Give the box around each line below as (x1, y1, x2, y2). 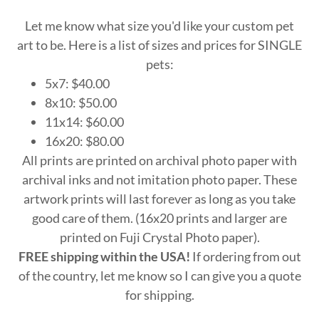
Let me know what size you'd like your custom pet (25, 18, 294, 33)
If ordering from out (189, 249, 301, 264)
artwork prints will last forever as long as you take (23, 191, 296, 206)
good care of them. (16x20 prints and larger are (32, 210, 287, 226)
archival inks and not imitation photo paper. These (22, 172, 297, 187)
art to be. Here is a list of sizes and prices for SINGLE (17, 37, 302, 53)
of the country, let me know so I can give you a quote (18, 268, 301, 283)
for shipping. (125, 287, 194, 303)
